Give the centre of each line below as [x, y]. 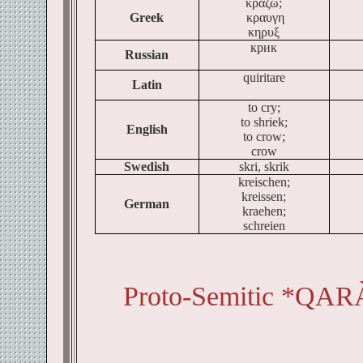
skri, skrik [264, 167]
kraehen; [264, 211]
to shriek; [264, 122]
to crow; [264, 137]
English [147, 129]
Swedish [147, 167]
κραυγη [265, 17]
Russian [147, 55]
